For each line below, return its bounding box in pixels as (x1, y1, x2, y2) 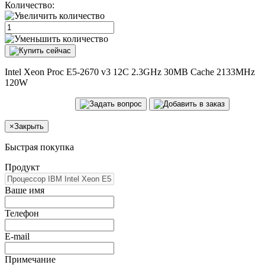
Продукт (5, 161, 40, 172)
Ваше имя (5, 185, 44, 195)
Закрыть (14, 121, 44, 131)
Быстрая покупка (5, 141, 74, 152)
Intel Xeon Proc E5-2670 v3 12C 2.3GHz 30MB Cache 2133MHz (5, 66, 255, 77)
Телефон (5, 208, 39, 218)
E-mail (5, 231, 30, 241)
